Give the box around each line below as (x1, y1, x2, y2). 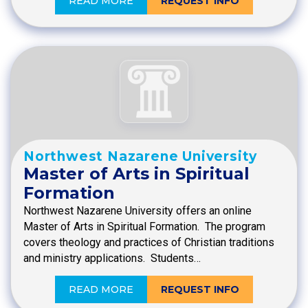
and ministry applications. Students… (23, 252, 201, 265)
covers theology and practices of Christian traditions (23, 236, 274, 250)
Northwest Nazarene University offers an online (23, 204, 252, 218)
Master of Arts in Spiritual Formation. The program (23, 220, 265, 234)
